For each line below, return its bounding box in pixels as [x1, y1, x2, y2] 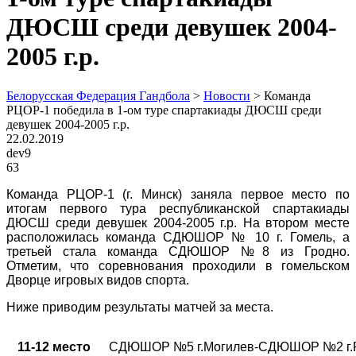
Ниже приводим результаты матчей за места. [6, 300, 273, 314]
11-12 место [17, 339, 91, 354]
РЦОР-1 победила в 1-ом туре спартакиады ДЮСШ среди [6, 103, 322, 117]
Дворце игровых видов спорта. [6, 273, 189, 287]
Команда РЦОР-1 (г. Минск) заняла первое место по [6, 187, 350, 201]
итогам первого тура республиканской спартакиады [6, 201, 350, 215]
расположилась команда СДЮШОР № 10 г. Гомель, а [6, 230, 350, 244]
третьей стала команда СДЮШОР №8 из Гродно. [6, 244, 350, 258]
